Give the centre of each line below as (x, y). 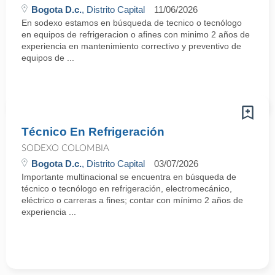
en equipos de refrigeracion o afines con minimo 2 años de (136, 34)
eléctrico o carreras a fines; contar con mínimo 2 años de (132, 200)
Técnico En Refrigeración (93, 132)
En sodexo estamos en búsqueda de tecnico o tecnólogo (132, 23)
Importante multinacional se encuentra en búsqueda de (129, 177)
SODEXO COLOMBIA (65, 148)
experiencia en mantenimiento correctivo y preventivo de (131, 46)
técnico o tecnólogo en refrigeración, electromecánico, (127, 188)
